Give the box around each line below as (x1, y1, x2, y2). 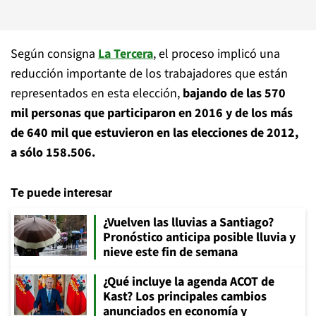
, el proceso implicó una (153, 45, 280, 63)
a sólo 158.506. (11, 144, 95, 162)
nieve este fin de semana (103, 243, 238, 261)
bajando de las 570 (183, 85, 286, 102)
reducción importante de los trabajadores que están (11, 65, 288, 83)
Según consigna (11, 45, 98, 63)
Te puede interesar (11, 186, 112, 200)
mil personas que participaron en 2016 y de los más (11, 104, 293, 122)
